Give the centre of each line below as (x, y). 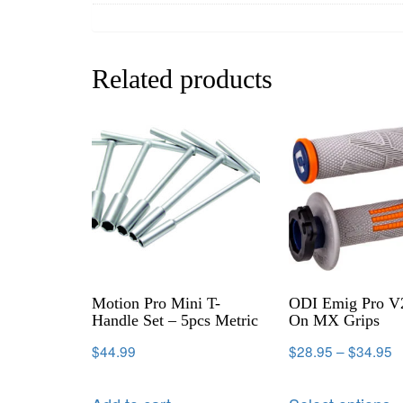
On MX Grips (335, 320)
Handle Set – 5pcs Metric (175, 320)
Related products (182, 79)
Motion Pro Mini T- (156, 303)
